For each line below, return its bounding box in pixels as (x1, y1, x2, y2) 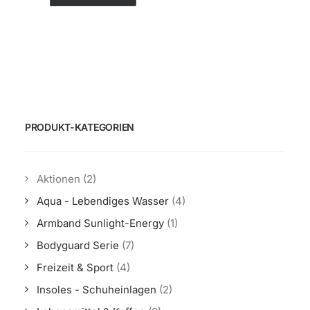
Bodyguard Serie (37, 239, 119, 252)
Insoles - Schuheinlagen (37, 283, 156, 296)
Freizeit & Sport (37, 261, 113, 274)
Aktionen (37, 172, 80, 185)
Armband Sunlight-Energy (37, 217, 164, 230)
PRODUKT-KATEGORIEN (25, 121, 134, 133)
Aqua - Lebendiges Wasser (37, 194, 169, 208)
